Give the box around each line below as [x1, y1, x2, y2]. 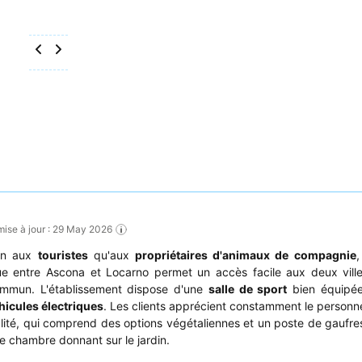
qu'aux [87, 247, 135, 262]
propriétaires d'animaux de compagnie [134, 247, 356, 262]
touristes [37, 247, 88, 262]
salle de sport [208, 281, 288, 296]
